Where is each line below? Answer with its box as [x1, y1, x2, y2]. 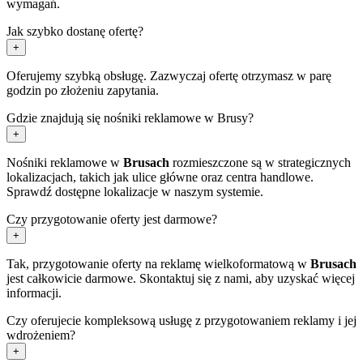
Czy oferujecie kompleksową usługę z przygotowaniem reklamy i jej [6, 313, 357, 327]
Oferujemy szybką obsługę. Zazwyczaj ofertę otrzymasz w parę [6, 68, 331, 83]
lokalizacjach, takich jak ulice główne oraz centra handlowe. [6, 169, 314, 184]
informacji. [6, 285, 62, 300]
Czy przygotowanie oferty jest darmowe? [6, 211, 217, 226]
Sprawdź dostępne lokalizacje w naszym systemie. [6, 184, 263, 199]
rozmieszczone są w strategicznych [169, 155, 351, 169]
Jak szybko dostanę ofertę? [6, 23, 143, 38]
